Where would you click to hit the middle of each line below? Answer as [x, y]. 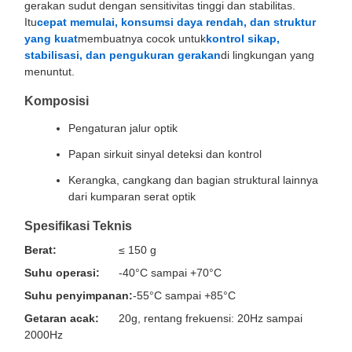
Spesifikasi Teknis [78, 226]
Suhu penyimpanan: [79, 295]
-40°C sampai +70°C [170, 273]
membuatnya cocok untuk [142, 38]
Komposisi [57, 101]
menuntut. [49, 71]
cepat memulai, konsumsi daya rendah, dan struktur [176, 22]
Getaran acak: [62, 318]
